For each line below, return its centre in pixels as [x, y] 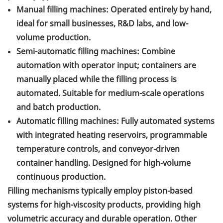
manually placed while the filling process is [97, 79]
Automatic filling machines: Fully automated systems [115, 121]
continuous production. [61, 177]
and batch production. [58, 107]
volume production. [54, 38]
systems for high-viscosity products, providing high [104, 205]
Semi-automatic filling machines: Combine [96, 52]
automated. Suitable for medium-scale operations [110, 93]
